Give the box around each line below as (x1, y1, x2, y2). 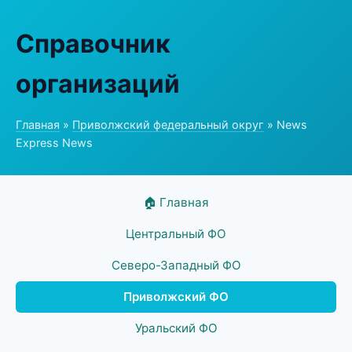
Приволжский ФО (123, 289, 229, 304)
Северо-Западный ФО (111, 258, 241, 273)
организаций (16, 68, 180, 99)
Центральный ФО (126, 226, 226, 241)
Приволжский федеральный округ (72, 118, 264, 131)
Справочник (16, 28, 170, 59)
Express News (16, 136, 93, 149)
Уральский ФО (134, 321, 218, 335)
